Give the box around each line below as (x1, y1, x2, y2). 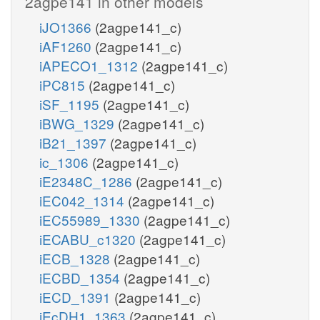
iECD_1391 (39, 286, 114, 306)
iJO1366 (39, 16, 95, 36)
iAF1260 (39, 36, 95, 56)
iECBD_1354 (39, 267, 124, 287)
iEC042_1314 (39, 190, 128, 210)
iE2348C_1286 (39, 171, 136, 191)
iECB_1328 (39, 248, 114, 268)
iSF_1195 (39, 94, 103, 114)
